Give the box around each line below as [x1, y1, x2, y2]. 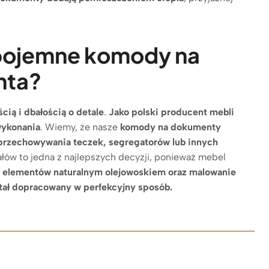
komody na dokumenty [120, 121, 222, 133]
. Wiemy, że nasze [40, 121, 121, 133]
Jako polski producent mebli [109, 106, 235, 118]
